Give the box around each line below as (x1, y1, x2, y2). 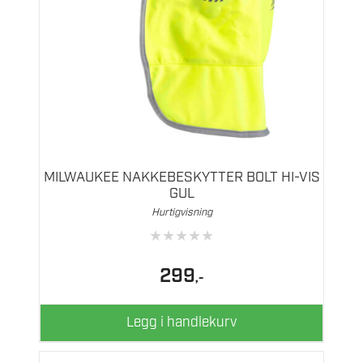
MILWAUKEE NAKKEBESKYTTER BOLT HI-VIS (43, 168, 320, 186)
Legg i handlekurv (126, 313, 237, 331)
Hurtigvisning (151, 205, 212, 220)
